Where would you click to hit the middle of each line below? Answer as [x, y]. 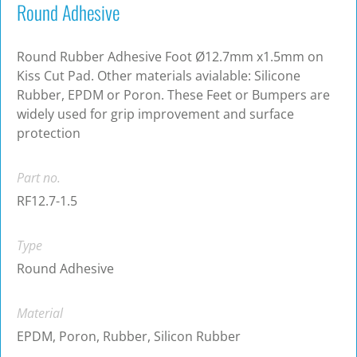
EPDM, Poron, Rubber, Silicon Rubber [129, 337]
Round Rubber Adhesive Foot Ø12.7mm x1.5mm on [170, 57]
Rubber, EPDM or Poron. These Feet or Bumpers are [173, 95]
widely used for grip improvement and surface [155, 114]
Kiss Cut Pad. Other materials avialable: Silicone [159, 76]
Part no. [39, 178]
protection [49, 133]
